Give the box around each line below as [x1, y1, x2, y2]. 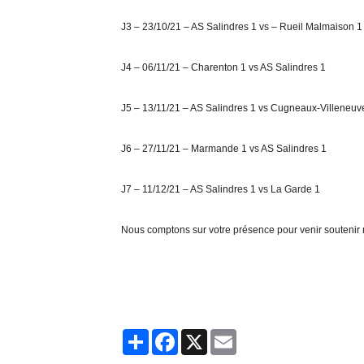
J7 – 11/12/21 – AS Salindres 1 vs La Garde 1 [121, 184, 321, 195]
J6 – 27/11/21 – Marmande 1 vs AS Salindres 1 [121, 143, 327, 154]
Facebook [178, 326, 249, 345]
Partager [149, 326, 217, 345]
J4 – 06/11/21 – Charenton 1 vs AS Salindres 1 [121, 62, 327, 73]
